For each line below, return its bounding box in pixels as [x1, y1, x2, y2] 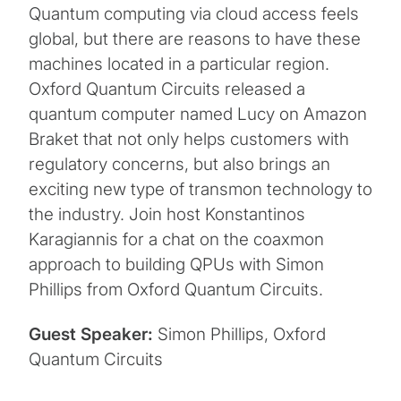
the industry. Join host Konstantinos [29, 204, 305, 226]
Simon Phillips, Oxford [158, 324, 326, 346]
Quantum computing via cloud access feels [29, 4, 359, 25]
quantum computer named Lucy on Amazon [29, 104, 367, 125]
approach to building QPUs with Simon [29, 254, 324, 276]
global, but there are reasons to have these [29, 29, 361, 50]
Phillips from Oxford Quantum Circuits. [29, 279, 323, 301]
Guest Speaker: [29, 324, 158, 346]
